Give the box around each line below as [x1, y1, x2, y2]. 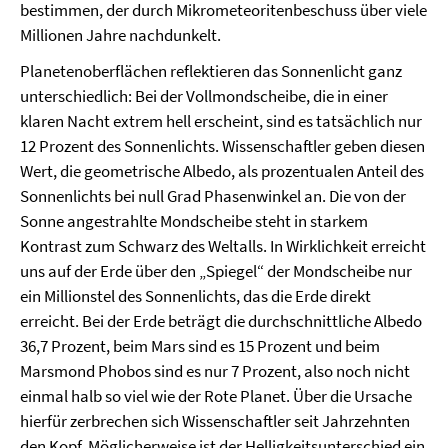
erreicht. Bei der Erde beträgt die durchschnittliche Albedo [20, 310, 422, 332]
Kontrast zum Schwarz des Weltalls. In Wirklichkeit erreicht [20, 235, 426, 257]
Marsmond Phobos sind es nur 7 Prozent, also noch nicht [20, 360, 410, 382]
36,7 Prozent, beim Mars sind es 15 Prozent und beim [20, 335, 380, 357]
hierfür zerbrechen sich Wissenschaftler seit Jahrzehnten [20, 410, 410, 432]
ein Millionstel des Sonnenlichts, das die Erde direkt [20, 285, 371, 307]
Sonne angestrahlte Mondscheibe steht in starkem [20, 210, 368, 232]
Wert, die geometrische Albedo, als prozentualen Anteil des [20, 160, 424, 182]
